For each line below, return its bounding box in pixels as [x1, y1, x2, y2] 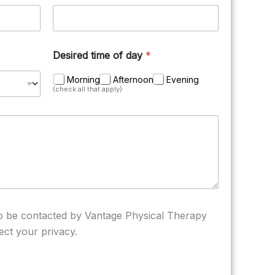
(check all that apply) [53, 85, 122, 93]
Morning [67, 74, 100, 85]
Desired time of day [53, 49, 145, 61]
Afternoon [113, 74, 153, 85]
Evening [166, 74, 199, 85]
